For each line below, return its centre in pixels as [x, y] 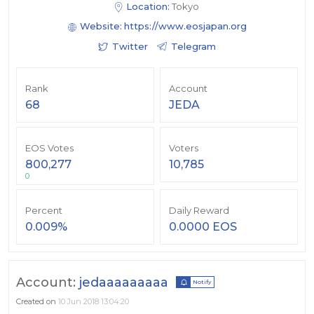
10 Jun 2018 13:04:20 [94, 302]
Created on [37, 302]
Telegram [193, 47]
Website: [101, 26]
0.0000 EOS [203, 227]
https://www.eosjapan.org [185, 26]
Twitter [130, 47]
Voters [184, 148]
